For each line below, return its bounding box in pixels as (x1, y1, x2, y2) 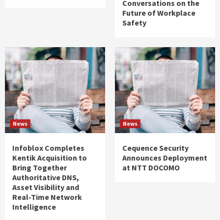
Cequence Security (122, 142, 189, 153)
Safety (122, 17, 146, 27)
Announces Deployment (122, 152, 207, 163)
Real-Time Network (12, 192, 82, 202)
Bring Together (12, 162, 67, 172)
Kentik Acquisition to (12, 152, 87, 163)
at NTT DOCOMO (122, 162, 180, 172)
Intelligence (12, 201, 56, 212)
